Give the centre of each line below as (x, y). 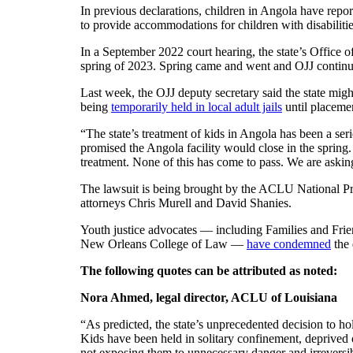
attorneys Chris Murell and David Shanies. (186, 203)
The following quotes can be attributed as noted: (209, 270)
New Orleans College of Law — (163, 243)
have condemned (289, 243)
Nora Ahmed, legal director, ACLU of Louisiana (209, 297)
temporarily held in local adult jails (197, 106)
